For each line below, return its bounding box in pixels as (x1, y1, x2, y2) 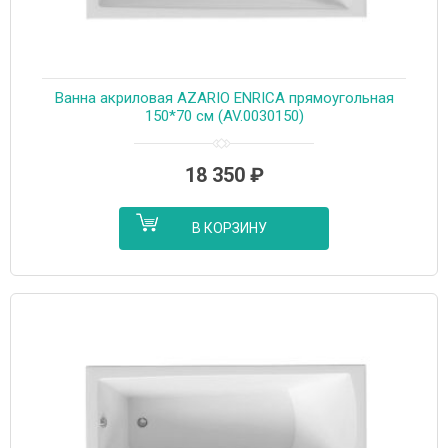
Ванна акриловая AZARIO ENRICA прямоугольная (54, 88, 394, 107)
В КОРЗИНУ (191, 219, 267, 236)
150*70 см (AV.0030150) (144, 106, 304, 125)
